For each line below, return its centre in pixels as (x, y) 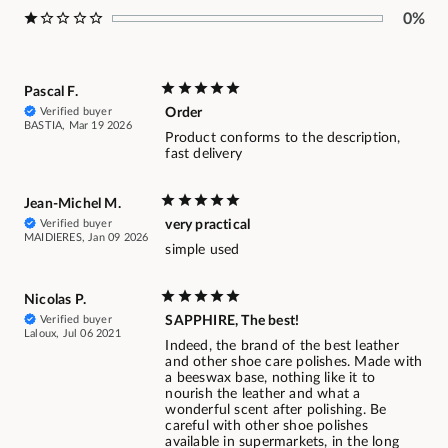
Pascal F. (51, 91)
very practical (208, 224)
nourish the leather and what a (263, 393)
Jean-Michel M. (72, 203)
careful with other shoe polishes (266, 425)
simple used (202, 249)
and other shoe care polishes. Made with (294, 361)
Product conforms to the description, (283, 137)
